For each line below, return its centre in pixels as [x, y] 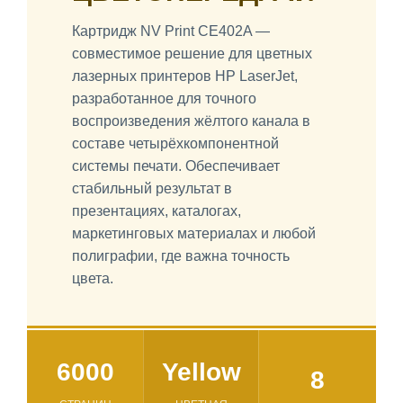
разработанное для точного [164, 98]
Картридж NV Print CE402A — [171, 31]
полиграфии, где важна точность [181, 255]
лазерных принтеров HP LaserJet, [185, 76]
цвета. [93, 278]
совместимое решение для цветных [192, 53]
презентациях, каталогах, [157, 210]
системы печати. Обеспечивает [176, 166]
